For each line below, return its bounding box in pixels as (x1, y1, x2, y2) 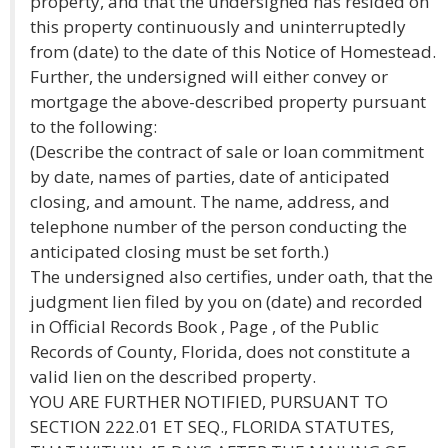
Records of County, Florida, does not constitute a (30, 340, 411, 363)
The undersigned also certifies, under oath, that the (30, 265, 433, 288)
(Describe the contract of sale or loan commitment (30, 140, 424, 163)
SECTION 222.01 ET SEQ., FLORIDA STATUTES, (30, 415, 394, 438)
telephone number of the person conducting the (30, 215, 407, 238)
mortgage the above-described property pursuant (30, 90, 426, 113)
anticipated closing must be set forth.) (30, 240, 329, 263)
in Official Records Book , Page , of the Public (30, 315, 379, 338)
